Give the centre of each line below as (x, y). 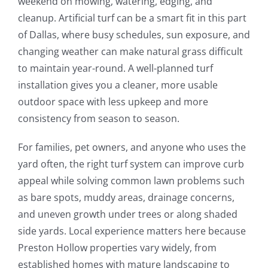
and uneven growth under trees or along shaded (127, 214)
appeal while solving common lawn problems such (131, 180)
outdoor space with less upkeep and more (113, 101)
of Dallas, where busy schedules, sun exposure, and (134, 34)
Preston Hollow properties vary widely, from (117, 247)
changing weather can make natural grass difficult (130, 51)
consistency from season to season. (98, 118)
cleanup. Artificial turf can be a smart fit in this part (132, 18)
